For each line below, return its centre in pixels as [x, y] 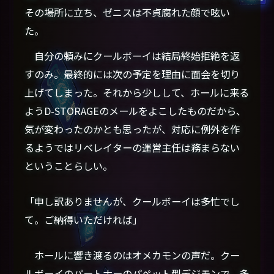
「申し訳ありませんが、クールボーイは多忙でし [132, 202]
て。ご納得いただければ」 [83, 220]
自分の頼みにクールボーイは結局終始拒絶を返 [132, 56]
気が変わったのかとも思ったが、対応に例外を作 [132, 129]
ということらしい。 [69, 166]
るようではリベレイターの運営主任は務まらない [132, 148]
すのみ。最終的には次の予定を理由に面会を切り [132, 74]
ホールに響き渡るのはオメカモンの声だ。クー [132, 255]
